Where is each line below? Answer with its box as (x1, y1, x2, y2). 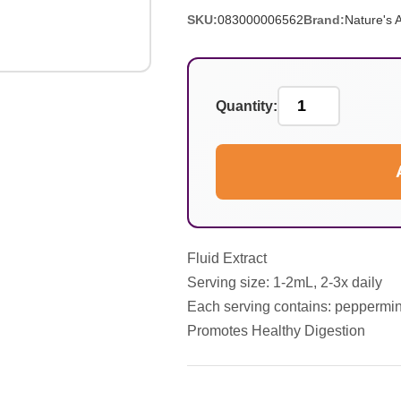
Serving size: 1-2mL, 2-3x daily (186, 275, 382, 290)
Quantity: (215, 98, 277, 114)
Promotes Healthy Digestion (186, 323, 365, 338)
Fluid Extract (186, 251, 267, 266)
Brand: (303, 13, 345, 27)
